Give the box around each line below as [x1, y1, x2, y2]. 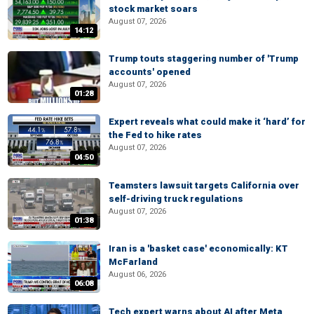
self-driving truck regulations [109, 193, 243, 204]
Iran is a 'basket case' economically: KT [109, 243, 288, 254]
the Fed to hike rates [109, 130, 202, 141]
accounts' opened [109, 66, 191, 77]
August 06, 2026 [109, 269, 166, 279]
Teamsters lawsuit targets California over [109, 179, 299, 191]
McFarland [109, 256, 158, 267]
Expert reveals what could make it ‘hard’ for [109, 116, 306, 128]
